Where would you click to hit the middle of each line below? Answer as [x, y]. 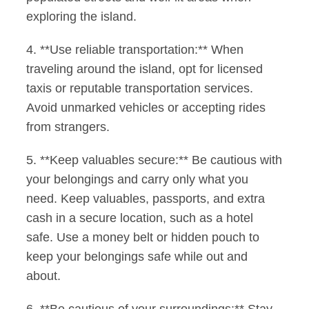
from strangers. [68, 127]
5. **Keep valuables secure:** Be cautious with [154, 160]
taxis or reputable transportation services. [140, 89]
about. [44, 276]
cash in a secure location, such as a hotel [140, 218]
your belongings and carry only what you [138, 180]
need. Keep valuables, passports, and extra [146, 199]
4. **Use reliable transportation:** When [135, 50]
